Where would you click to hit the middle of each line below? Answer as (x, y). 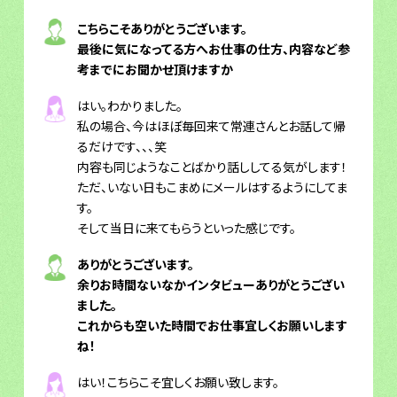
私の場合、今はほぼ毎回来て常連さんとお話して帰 (211, 125)
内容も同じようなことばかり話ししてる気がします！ (212, 166)
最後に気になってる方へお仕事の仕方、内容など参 (213, 48)
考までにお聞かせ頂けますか (155, 69)
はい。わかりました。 (129, 105)
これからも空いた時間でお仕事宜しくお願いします (212, 325)
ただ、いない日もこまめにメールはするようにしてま (212, 187)
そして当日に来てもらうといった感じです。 (186, 227)
